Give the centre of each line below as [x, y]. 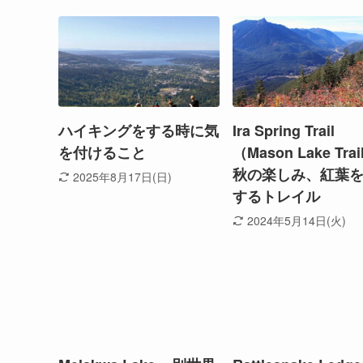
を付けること [102, 153]
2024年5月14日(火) [296, 220]
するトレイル [276, 196]
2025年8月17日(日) [122, 176]
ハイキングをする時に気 [139, 131]
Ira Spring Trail [284, 131]
